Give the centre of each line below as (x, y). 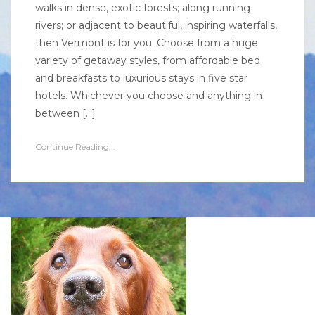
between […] (65, 113)
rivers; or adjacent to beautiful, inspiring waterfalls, (156, 25)
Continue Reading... (75, 147)
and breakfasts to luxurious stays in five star (141, 78)
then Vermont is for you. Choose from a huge (147, 43)
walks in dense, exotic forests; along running (143, 8)
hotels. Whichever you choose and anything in (149, 96)
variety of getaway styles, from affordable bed (148, 60)
